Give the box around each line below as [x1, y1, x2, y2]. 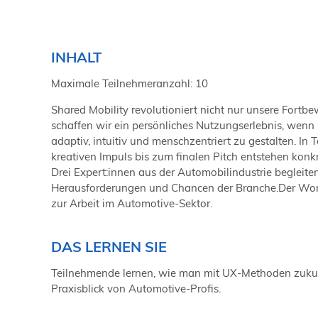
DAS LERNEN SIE [51, 238, 167, 256]
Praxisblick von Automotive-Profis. [51, 282, 221, 296]
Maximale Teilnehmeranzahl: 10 [51, 76, 208, 90]
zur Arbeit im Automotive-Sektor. [51, 196, 212, 210]
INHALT [51, 48, 102, 66]
